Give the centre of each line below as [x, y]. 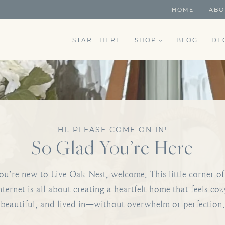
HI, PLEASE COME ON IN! [113, 130]
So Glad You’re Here [113, 147]
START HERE [96, 40]
